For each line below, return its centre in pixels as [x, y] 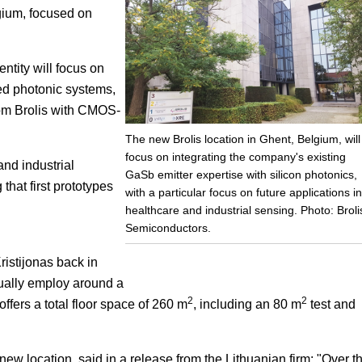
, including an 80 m [247, 304]
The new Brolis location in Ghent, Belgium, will [242, 139]
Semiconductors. [168, 228]
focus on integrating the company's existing [235, 157]
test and [331, 304]
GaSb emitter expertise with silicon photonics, [241, 175]
